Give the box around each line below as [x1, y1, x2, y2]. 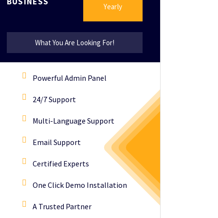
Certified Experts [32, 159, 89, 168]
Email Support [32, 137, 81, 147]
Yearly [104, 1, 123, 11]
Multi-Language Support [32, 116, 114, 126]
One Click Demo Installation [32, 180, 127, 190]
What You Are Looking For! [35, 38, 114, 47]
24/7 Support [32, 94, 76, 104]
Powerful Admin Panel [32, 73, 107, 83]
